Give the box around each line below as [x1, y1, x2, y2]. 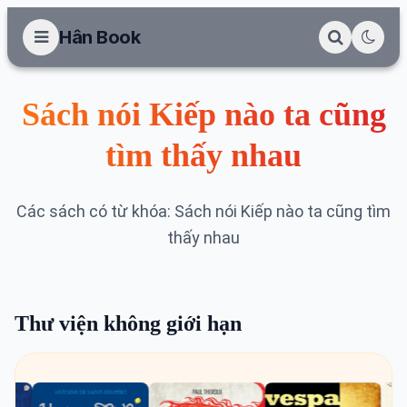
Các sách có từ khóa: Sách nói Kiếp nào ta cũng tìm [16, 202, 391, 221]
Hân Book [59, 26, 140, 48]
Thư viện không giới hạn [15, 312, 242, 335]
